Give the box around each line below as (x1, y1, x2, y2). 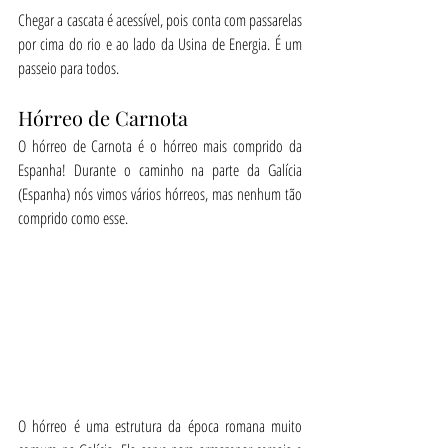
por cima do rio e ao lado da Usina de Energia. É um (18, 32, 302, 55)
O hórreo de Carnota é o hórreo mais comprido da (18, 134, 302, 157)
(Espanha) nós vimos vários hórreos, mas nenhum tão (18, 182, 302, 205)
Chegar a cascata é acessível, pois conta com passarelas (18, 8, 302, 31)
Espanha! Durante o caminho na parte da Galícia (18, 158, 302, 181)
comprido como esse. (18, 206, 128, 229)
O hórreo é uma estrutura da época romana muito (18, 414, 302, 437)
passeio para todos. (18, 56, 119, 79)
